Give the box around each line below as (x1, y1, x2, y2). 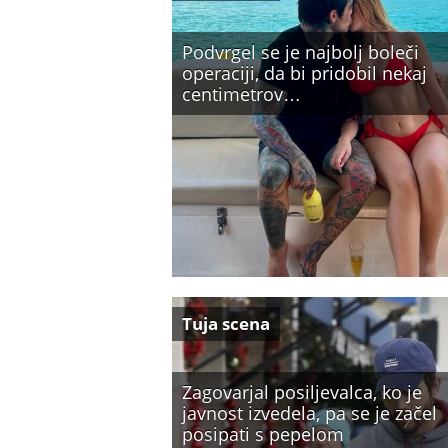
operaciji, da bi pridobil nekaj (182, 61, 427, 85)
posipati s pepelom (182, 422, 344, 446)
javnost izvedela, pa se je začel (182, 401, 437, 425)
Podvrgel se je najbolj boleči (182, 40, 419, 64)
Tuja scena (182, 312, 270, 335)
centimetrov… (182, 82, 301, 106)
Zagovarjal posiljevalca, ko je (182, 380, 422, 404)
